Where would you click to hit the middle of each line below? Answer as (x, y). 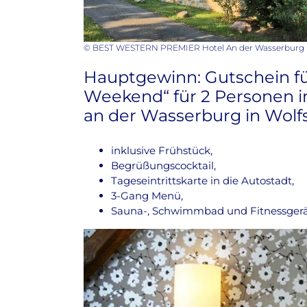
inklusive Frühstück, (162, 151)
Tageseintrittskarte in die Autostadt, (202, 181)
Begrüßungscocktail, (163, 166)
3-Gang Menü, (147, 196)
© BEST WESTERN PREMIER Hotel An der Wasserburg (194, 47)
